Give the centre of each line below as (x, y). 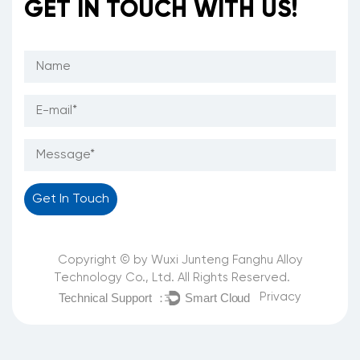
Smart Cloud (217, 298)
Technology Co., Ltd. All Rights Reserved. (175, 278)
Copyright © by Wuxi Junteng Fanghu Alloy (180, 260)
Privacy (281, 297)
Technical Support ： (113, 298)
